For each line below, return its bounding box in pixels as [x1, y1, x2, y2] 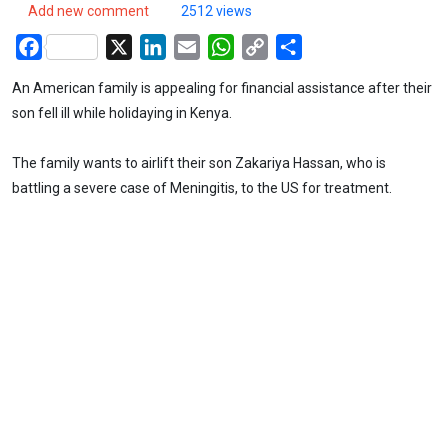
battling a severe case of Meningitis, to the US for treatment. [12, 180, 392, 197]
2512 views [181, 2, 252, 19]
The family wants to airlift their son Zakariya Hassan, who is [12, 155, 386, 172]
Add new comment [28, 2, 149, 19]
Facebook [42, 35, 111, 55]
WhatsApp [234, 35, 306, 55]
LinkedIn [166, 35, 226, 55]
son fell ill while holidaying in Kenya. [12, 104, 232, 121]
